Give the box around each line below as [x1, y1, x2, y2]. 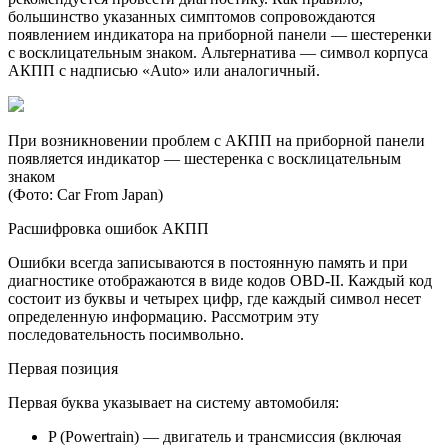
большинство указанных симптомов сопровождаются [8, 7, 375, 25]
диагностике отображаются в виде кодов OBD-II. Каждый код [8, 271, 432, 289]
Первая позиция [8, 359, 118, 377]
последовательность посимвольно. [8, 325, 244, 343]
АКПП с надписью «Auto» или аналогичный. [8, 61, 320, 79]
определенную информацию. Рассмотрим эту [8, 307, 319, 325]
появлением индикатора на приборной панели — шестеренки [8, 25, 432, 43]
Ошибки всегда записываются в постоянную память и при [8, 253, 408, 271]
